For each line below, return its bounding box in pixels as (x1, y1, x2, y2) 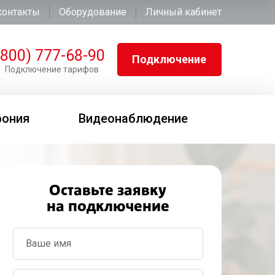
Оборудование (58, 6, 126, 18)
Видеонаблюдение (79, 111, 188, 126)
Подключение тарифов (4, 64, 99, 74)
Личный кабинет (145, 6, 222, 18)
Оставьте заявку (49, 184, 167, 198)
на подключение (46, 200, 169, 214)
